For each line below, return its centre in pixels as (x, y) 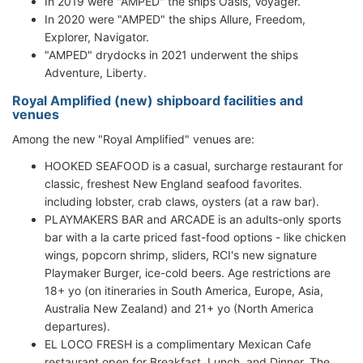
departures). (77, 326)
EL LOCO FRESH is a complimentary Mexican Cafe (178, 344)
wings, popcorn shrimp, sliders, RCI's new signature (181, 255)
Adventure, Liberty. (96, 73)
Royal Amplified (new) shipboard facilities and (158, 100)
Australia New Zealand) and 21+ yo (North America (179, 308)
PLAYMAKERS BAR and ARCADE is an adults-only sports (193, 219)
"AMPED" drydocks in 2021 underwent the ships (171, 55)
